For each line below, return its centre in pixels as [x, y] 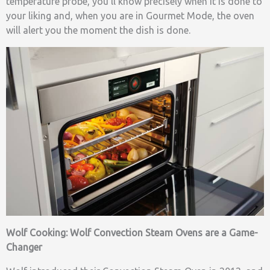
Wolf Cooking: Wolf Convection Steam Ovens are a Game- [132, 232]
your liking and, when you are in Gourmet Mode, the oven [130, 16]
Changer [24, 247]
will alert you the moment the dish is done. [98, 30]
